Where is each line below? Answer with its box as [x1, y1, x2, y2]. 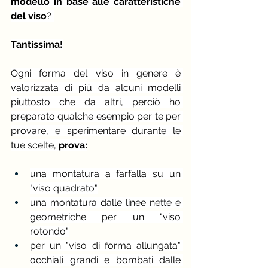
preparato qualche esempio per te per [11, 111, 181, 123]
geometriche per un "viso [30, 211, 181, 223]
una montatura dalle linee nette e [30, 197, 181, 209]
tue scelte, [11, 139, 56, 151]
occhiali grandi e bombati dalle [30, 254, 181, 266]
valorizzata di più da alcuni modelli [11, 82, 181, 94]
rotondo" [30, 226, 69, 237]
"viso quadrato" [30, 182, 98, 194]
